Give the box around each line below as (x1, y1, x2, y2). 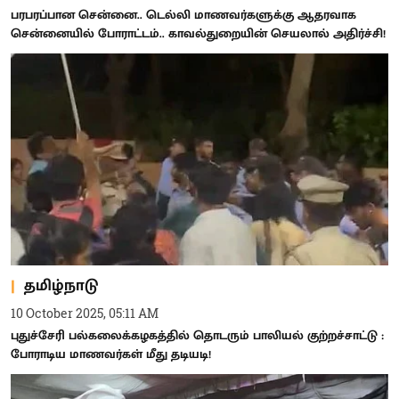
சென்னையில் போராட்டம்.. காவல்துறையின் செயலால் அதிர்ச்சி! (11, 22, 386, 44)
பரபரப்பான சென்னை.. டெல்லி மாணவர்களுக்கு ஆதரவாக (11, 4, 356, 25)
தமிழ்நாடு (24, 272, 98, 299)
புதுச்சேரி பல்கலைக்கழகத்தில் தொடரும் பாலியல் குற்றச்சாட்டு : (11, 325, 384, 346)
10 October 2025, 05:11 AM (11, 305, 159, 322)
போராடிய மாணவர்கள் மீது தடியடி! (11, 344, 211, 364)
